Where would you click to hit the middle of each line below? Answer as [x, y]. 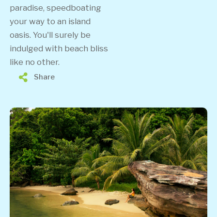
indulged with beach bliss [59, 48]
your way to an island [50, 21]
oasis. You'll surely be [50, 35]
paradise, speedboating [55, 8]
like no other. [35, 62]
